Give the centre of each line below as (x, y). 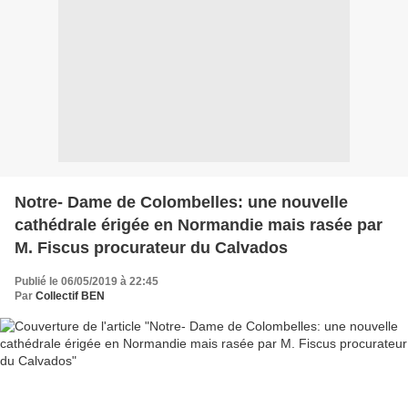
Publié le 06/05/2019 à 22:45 (87, 281)
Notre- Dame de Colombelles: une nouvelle (181, 202)
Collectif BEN (70, 296)
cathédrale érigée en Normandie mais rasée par (199, 224)
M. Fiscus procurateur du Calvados (151, 247)
